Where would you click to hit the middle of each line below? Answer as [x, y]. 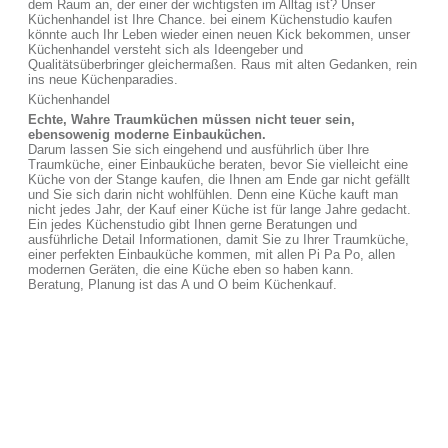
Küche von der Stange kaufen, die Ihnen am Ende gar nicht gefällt [219, 179]
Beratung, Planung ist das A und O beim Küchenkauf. [182, 284]
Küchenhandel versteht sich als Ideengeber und [165, 49]
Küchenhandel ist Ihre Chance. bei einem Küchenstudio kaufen [210, 19]
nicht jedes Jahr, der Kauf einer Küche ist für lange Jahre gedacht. [219, 209]
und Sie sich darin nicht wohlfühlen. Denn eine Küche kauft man [213, 194]
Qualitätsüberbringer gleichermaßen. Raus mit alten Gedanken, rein [222, 64]
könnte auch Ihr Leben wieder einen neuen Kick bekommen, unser [219, 34]
